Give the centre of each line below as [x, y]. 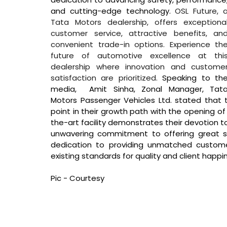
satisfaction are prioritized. [107, 78]
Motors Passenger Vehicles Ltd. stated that [138, 100]
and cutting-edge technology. [113, 11]
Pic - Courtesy [78, 178]
